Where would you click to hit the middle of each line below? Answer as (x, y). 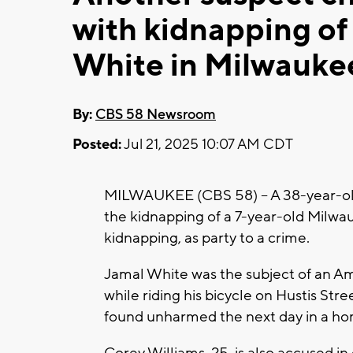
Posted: (97, 144)
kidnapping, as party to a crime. (208, 238)
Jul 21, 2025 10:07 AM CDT (207, 144)
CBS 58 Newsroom (156, 114)
